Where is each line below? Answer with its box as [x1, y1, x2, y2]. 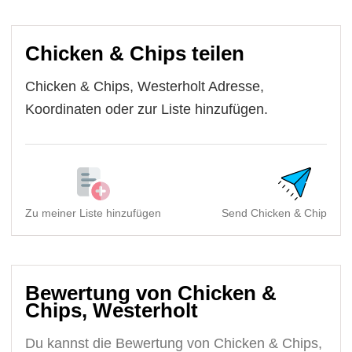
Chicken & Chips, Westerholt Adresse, [25, 78, 265, 94]
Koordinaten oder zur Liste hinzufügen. [25, 101, 269, 117]
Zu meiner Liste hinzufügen [25, 206, 162, 219]
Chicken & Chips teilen [25, 41, 245, 65]
